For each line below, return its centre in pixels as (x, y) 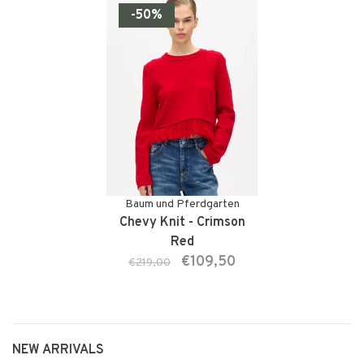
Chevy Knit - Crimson (182, 223)
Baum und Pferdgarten (182, 205)
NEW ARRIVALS (58, 351)
